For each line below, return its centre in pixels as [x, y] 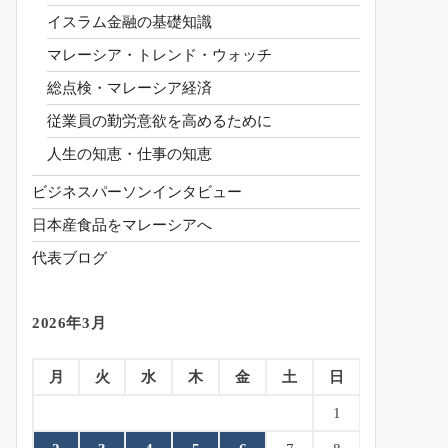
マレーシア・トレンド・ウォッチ [159, 55]
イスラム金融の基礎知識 [129, 22]
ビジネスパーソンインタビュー [137, 192]
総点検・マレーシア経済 [129, 88]
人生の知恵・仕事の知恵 [129, 154]
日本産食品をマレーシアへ [122, 225]
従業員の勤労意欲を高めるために [159, 121]
